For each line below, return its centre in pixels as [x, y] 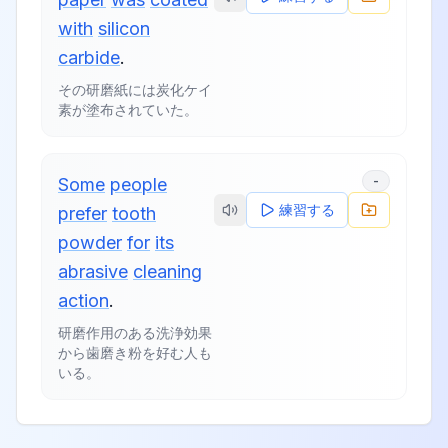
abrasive [93, 271]
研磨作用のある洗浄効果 [135, 332]
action [83, 300]
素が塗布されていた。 [128, 109]
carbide [89, 57]
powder [90, 242]
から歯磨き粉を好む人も [135, 352]
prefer [82, 213]
